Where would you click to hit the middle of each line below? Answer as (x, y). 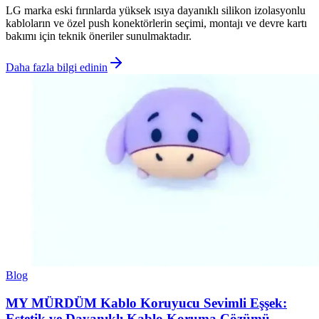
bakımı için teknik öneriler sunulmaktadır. (99, 36)
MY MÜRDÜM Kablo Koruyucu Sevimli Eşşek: (146, 303)
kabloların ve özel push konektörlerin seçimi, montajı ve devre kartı (156, 23)
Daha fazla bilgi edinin (57, 68)
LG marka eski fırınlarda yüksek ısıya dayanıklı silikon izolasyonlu (156, 11)
